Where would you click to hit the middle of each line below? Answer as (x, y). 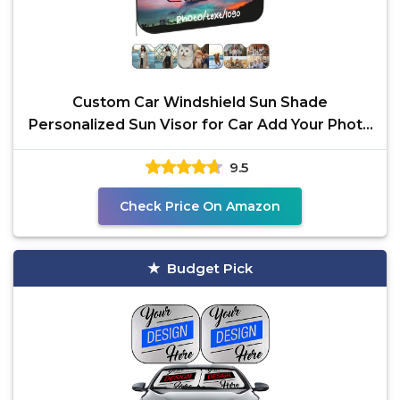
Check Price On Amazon (200, 206)
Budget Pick (210, 268)
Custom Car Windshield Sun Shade (200, 102)
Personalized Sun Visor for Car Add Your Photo (200, 125)
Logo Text (200, 147)
